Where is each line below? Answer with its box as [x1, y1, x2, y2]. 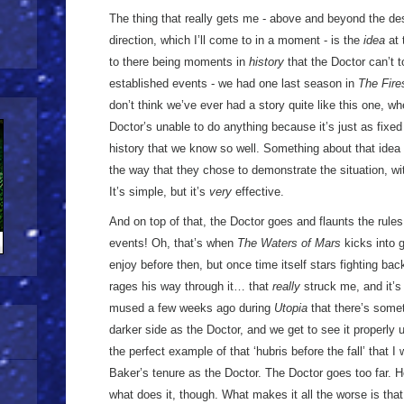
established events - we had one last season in [109, 77, 358, 90]
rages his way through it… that [109, 280, 272, 293]
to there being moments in [109, 55, 249, 69]
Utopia [274, 301, 308, 315]
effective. [232, 185, 284, 198]
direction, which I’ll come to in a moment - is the [109, 33, 363, 47]
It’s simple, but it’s [109, 185, 209, 198]
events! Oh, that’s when [109, 236, 237, 250]
